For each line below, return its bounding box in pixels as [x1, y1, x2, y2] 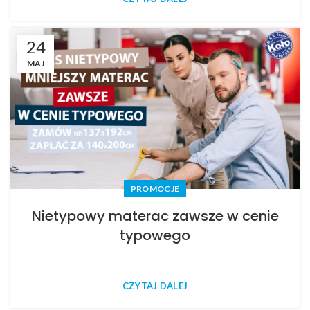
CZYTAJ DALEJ [122, 280, 188, 292]
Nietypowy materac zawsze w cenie [31, 206, 279, 226]
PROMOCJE [130, 183, 180, 194]
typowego [120, 226, 190, 246]
